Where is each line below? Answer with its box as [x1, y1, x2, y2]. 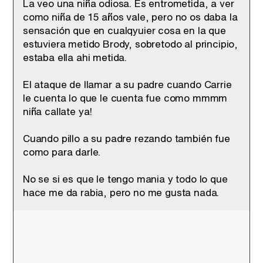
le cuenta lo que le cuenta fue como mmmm [23, 90, 228, 105]
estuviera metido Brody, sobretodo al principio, [23, 36, 238, 51]
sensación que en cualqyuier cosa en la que [23, 23, 226, 38]
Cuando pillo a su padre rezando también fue [23, 131, 230, 146]
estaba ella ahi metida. [23, 50, 127, 65]
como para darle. [23, 144, 101, 159]
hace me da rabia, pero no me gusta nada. [23, 185, 220, 200]
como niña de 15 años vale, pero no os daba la [23, 9, 238, 24]
